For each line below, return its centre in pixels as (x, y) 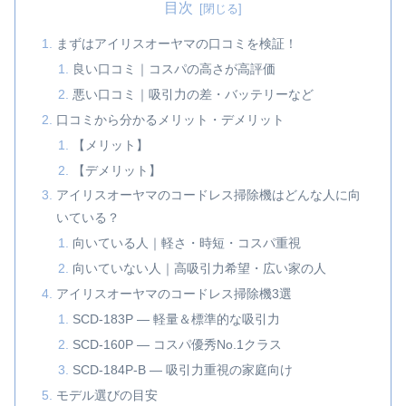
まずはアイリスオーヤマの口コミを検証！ (177, 44)
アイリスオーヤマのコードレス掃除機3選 (174, 294)
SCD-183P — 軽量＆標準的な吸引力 (176, 319)
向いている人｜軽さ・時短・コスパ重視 (186, 243)
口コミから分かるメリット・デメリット (171, 119)
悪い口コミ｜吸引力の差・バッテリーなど (193, 94)
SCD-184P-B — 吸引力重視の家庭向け (182, 369)
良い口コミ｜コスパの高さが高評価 (174, 69)
